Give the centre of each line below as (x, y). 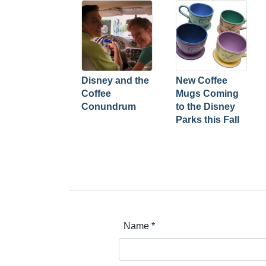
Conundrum (109, 107)
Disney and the (115, 80)
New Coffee (202, 80)
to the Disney (205, 107)
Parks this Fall (208, 120)
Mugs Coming (207, 94)
